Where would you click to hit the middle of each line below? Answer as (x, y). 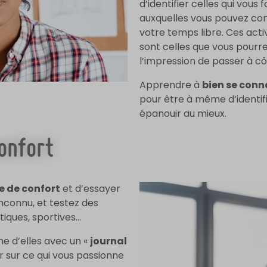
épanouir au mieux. (183, 114)
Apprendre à (171, 85)
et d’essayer (90, 189)
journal (108, 241)
